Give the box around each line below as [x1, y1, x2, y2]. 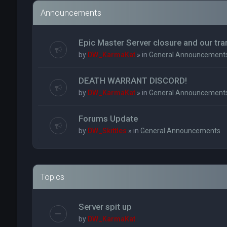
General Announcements [140, 127, 220, 135]
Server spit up [78, 202, 132, 212]
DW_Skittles [87, 127, 127, 135]
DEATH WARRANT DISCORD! [78, 75, 187, 86]
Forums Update [78, 113, 138, 124]
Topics [40, 172, 64, 182]
